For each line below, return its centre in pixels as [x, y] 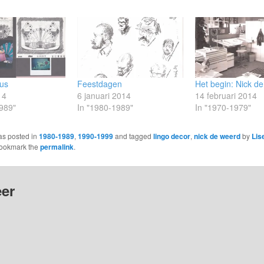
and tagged [133, 136]
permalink [57, 146]
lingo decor [171, 136]
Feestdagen [100, 83]
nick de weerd [217, 136]
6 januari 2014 [104, 95]
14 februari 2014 [226, 95]
